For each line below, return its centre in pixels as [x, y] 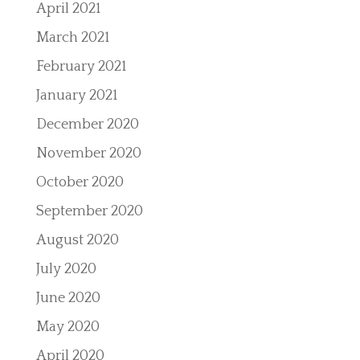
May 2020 [67, 327]
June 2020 [68, 298]
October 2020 [80, 182]
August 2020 [77, 240]
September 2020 [89, 211]
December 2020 [87, 125]
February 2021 [81, 67]
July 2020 [66, 269]
